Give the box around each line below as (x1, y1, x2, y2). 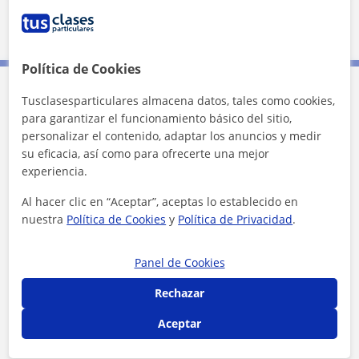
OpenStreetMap (220, 27, 286, 40)
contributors (286, 27, 340, 40)
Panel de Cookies (134, 255, 225, 270)
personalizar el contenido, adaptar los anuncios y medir (22, 128, 322, 143)
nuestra (22, 212, 67, 227)
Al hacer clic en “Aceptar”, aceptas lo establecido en (22, 194, 299, 209)
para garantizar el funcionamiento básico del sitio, (22, 111, 292, 126)
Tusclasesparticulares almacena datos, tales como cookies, (22, 93, 336, 108)
